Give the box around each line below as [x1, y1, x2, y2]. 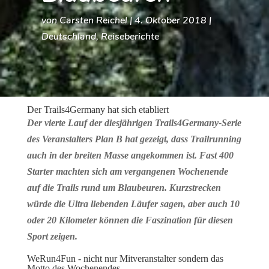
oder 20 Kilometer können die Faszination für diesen [26, 215, 233, 225]
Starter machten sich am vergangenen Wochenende [26, 166, 228, 177]
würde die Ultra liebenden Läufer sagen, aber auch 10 [26, 199, 240, 209]
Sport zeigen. [26, 231, 77, 241]
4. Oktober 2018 [134, 14, 207, 27]
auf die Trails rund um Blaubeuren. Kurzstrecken [26, 183, 221, 193]
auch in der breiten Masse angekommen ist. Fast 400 [26, 150, 234, 160]
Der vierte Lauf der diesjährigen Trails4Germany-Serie [26, 118, 241, 128]
